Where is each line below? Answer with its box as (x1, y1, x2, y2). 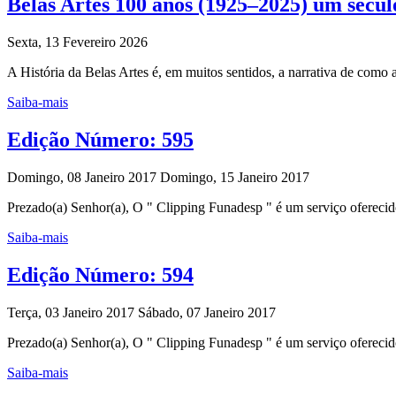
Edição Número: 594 (7, 263, 194, 286)
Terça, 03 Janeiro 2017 (7, 304, 134, 320)
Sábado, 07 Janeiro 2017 (138, 304, 276, 320)
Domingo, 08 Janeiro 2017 (7, 169, 156, 185)
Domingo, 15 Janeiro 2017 (160, 169, 309, 185)
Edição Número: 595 (7, 128, 194, 151)
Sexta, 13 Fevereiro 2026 (7, 34, 148, 50)
